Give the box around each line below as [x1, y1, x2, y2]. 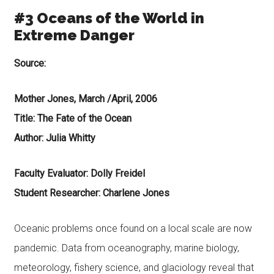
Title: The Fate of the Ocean [13, 113, 131, 124]
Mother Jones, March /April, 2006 [13, 93, 157, 105]
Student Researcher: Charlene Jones [13, 187, 169, 199]
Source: [13, 57, 46, 69]
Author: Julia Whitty [13, 132, 95, 144]
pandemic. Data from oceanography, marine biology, [13, 242, 239, 254]
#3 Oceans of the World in [13, 9, 204, 27]
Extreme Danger [13, 26, 135, 44]
